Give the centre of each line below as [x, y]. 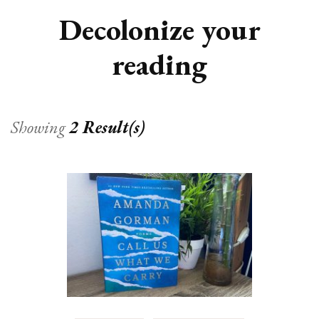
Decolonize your [159, 30]
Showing [40, 127]
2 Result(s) [107, 127]
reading [159, 65]
